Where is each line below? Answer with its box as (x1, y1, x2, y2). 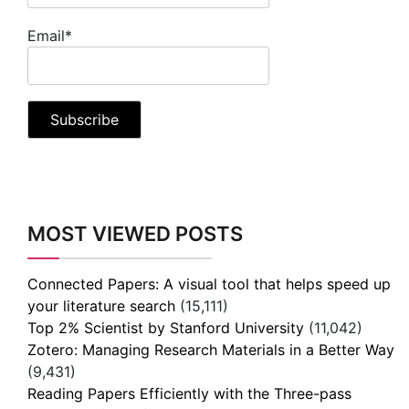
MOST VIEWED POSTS (27, 222, 243, 246)
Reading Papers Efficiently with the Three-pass (27, 384, 351, 404)
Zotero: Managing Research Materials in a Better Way (27, 341, 394, 360)
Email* (27, 26, 72, 45)
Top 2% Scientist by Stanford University (27, 319, 304, 338)
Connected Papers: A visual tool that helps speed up (27, 275, 391, 294)
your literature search (27, 297, 175, 316)
